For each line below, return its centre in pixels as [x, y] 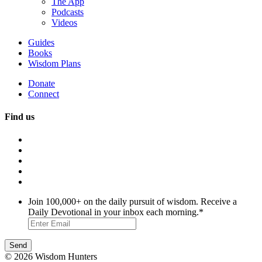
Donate [42, 83]
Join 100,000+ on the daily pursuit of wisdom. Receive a [132, 202]
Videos [64, 22]
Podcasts [68, 12]
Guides [41, 42]
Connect [44, 94]
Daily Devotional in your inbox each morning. [113, 212]
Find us [20, 117]
